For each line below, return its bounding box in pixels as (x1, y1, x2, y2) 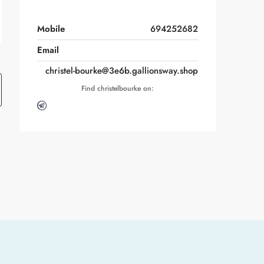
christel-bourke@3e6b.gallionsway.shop (45, 64, 198, 77)
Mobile (37, 22, 65, 35)
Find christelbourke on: (81, 83, 154, 94)
